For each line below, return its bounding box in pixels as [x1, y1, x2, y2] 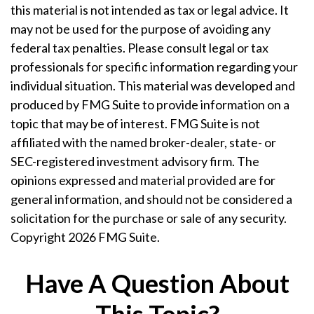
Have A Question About [25, 268, 289, 299]
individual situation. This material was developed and [11, 78, 295, 93]
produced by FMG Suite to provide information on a [11, 97, 289, 112]
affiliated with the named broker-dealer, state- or [11, 135, 276, 150]
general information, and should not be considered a [11, 191, 292, 207]
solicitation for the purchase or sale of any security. [11, 210, 287, 226]
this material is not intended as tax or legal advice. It [11, 2, 289, 18]
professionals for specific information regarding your [11, 59, 298, 74]
